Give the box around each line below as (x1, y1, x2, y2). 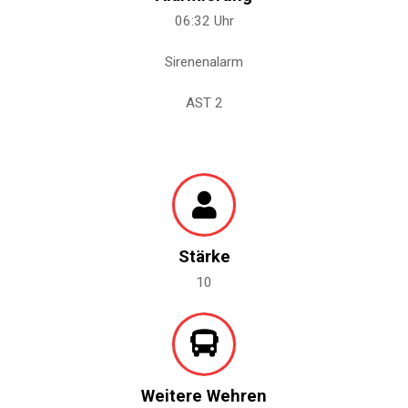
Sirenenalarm (165, 53, 243, 70)
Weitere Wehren (141, 385, 267, 405)
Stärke (178, 247, 230, 267)
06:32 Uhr (174, 13, 234, 30)
